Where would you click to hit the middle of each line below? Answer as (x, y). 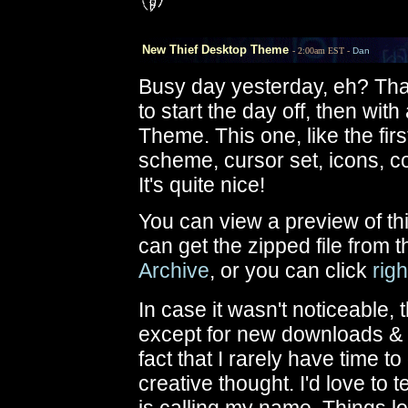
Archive (174, 270)
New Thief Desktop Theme (210, 50)
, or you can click (291, 270)
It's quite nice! (202, 185)
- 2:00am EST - (322, 51)
